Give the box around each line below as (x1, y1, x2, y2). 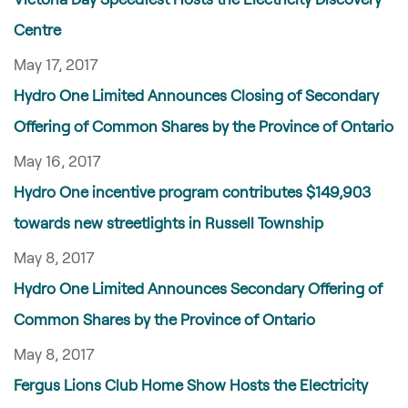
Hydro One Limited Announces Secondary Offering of (14, 279, 382, 297)
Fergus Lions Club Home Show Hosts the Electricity (14, 375, 368, 393)
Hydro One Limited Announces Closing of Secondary (14, 86, 379, 104)
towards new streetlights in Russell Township (14, 213, 323, 231)
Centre (14, 20, 61, 38)
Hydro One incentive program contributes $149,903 (14, 182, 371, 200)
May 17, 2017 (14, 55, 98, 73)
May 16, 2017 (14, 151, 101, 169)
